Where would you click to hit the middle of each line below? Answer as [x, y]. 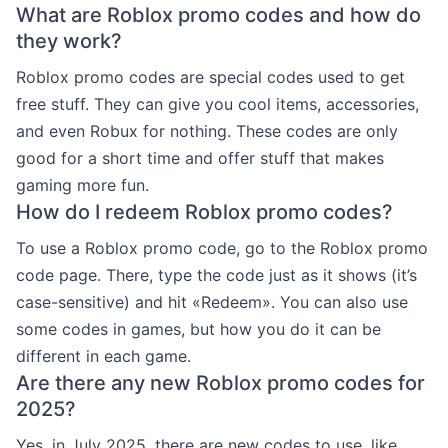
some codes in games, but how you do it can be [198, 328]
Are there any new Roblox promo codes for [220, 382]
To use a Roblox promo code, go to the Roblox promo [222, 247]
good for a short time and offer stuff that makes [200, 157]
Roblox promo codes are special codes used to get [210, 76]
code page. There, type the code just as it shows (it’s [216, 274]
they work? [69, 40]
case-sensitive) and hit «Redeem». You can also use [212, 301]
